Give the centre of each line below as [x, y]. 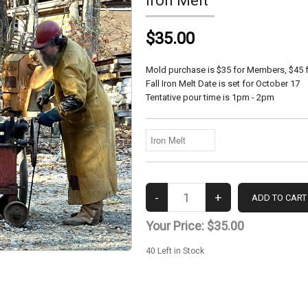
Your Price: [176, 226]
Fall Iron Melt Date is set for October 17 [222, 84]
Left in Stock [179, 251]
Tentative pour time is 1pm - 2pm [210, 97]
